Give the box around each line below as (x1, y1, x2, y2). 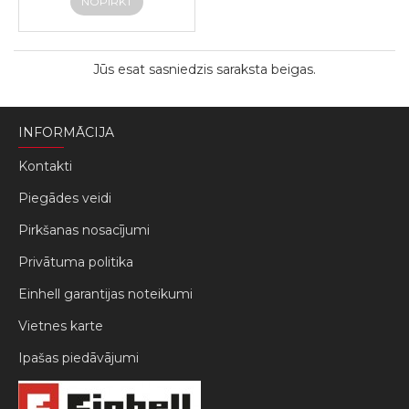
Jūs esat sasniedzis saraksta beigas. (93, 60, 316, 78)
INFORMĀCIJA (18, 124, 114, 142)
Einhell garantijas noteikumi (18, 286, 193, 303)
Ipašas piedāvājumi (18, 350, 139, 367)
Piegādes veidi (18, 190, 111, 207)
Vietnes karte (18, 318, 103, 335)
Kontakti (18, 158, 72, 175)
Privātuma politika (18, 254, 133, 271)
